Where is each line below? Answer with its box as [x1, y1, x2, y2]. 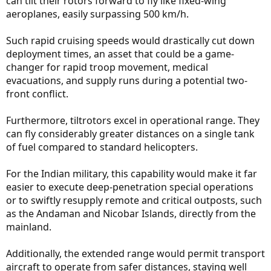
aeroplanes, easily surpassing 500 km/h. [6, 7, 189, 21]
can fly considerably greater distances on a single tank [6, 126, 255, 140]
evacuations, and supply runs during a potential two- [6, 73, 247, 87]
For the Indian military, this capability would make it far [6, 166, 257, 180]
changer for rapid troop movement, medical [6, 60, 208, 74]
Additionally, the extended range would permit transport [6, 246, 265, 260]
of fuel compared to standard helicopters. [6, 140, 198, 154]
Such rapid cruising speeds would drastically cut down [6, 33, 255, 47]
